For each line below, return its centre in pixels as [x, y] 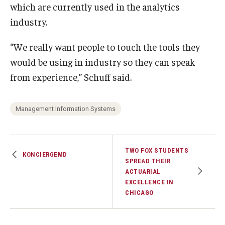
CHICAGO [139, 193]
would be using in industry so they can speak [102, 62]
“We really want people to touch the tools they [105, 47]
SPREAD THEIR [148, 161]
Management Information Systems [66, 109]
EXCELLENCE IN [149, 182]
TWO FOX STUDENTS [157, 151]
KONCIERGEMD [45, 155]
